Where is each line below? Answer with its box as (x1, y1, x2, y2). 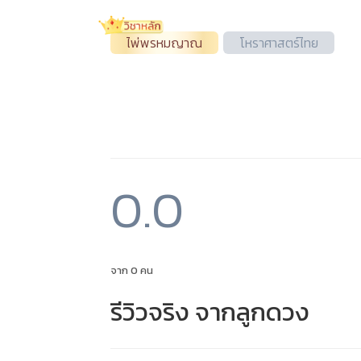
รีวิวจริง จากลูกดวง (110, 293, 309, 330)
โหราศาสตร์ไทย (239, 33, 318, 52)
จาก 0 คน (110, 263, 153, 278)
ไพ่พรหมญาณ (127, 33, 202, 52)
